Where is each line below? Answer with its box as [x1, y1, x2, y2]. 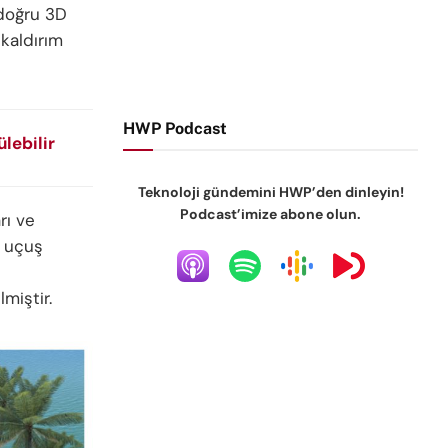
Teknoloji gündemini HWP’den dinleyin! [137, 183, 404, 201]
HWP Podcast [123, 119, 228, 138]
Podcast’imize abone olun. [180, 205, 362, 223]
